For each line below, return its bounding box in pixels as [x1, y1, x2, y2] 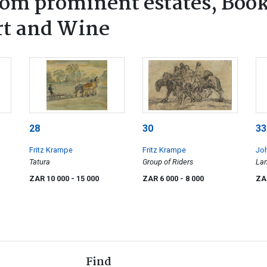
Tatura [29, 157, 50, 167]
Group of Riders [142, 157, 193, 167]
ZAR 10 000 [29, 174, 71, 184]
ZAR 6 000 [142, 174, 180, 184]
